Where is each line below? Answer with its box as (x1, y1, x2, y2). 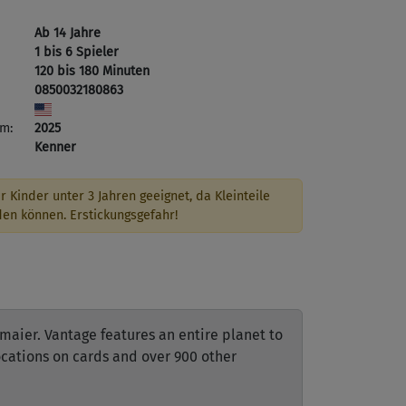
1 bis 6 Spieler (34, 44, 119, 60)
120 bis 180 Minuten (34, 63, 150, 79)
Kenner (34, 140, 76, 155)
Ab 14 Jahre (34, 25, 101, 41)
